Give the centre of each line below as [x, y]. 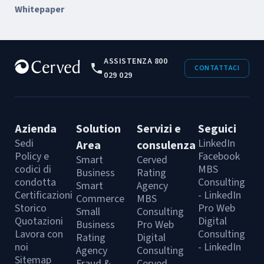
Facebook [219, 156]
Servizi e [159, 129]
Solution [98, 129]
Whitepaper [39, 9]
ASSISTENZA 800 [136, 61]
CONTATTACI [217, 68]
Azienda [36, 129]
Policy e [32, 156]
